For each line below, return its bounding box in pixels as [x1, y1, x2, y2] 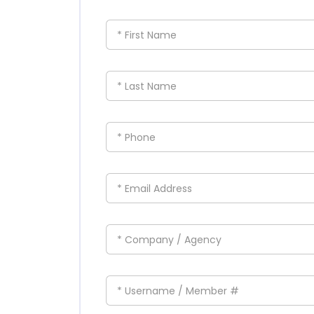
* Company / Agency [116, 232, 221, 247]
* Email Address [116, 181, 192, 196]
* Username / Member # [116, 283, 239, 298]
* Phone [116, 130, 156, 144]
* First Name [116, 27, 177, 42]
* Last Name [116, 78, 177, 93]
